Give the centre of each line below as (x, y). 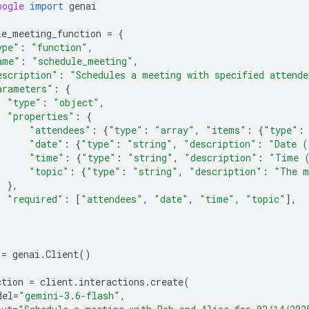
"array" (175, 130)
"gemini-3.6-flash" (69, 295)
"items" (226, 130)
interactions (112, 281)
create (167, 281)
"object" (76, 102)
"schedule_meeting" (82, 61)
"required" (35, 199)
